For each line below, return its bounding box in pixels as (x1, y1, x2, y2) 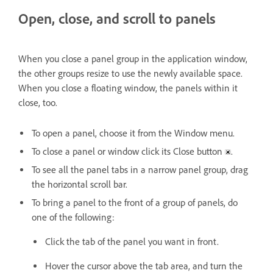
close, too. (18, 96, 57, 108)
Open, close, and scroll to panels (18, 10, 216, 28)
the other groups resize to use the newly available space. (18, 67, 243, 79)
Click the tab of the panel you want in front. (45, 235, 219, 247)
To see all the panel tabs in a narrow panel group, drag (32, 163, 248, 175)
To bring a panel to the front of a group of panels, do (32, 196, 238, 208)
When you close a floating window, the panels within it (18, 82, 238, 94)
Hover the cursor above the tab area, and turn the (45, 260, 243, 272)
